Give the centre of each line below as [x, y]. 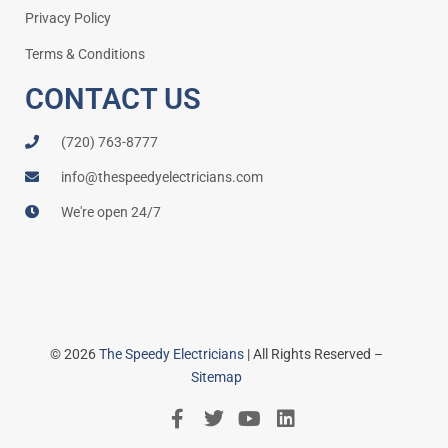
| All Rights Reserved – [313, 353]
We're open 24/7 [110, 211]
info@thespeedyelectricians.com [161, 176]
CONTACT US [113, 98]
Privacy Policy [68, 17]
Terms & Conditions [85, 53]
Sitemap [216, 376]
